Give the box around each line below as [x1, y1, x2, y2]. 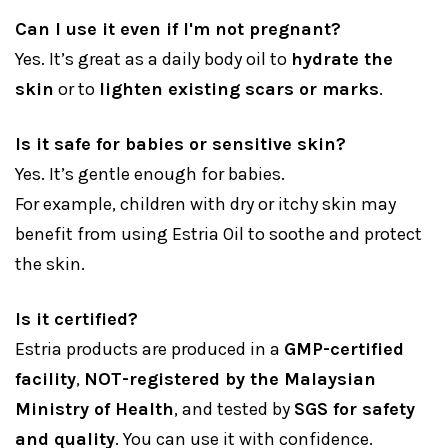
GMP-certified [284, 338, 404, 361]
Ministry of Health [15, 398, 174, 421]
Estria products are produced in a [15, 338, 284, 361]
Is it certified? [15, 308, 138, 331]
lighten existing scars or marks [99, 78, 379, 101]
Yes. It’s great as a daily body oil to [15, 48, 291, 71]
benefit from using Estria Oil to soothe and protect [15, 223, 422, 246]
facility [15, 368, 76, 391]
